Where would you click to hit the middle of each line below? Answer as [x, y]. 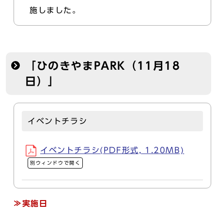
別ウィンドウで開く [55, 163]
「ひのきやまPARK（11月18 [103, 66]
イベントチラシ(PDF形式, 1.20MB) [112, 150]
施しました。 [55, 10]
